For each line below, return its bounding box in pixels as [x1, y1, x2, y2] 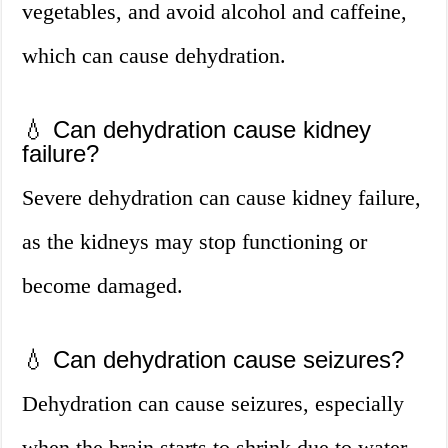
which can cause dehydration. [22, 43, 287, 69]
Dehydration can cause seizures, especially [22, 391, 405, 417]
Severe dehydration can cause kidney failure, [22, 185, 422, 211]
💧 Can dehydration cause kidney [22, 116, 372, 144]
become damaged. [22, 273, 184, 299]
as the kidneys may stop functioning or [22, 229, 368, 255]
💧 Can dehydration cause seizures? [22, 346, 405, 374]
